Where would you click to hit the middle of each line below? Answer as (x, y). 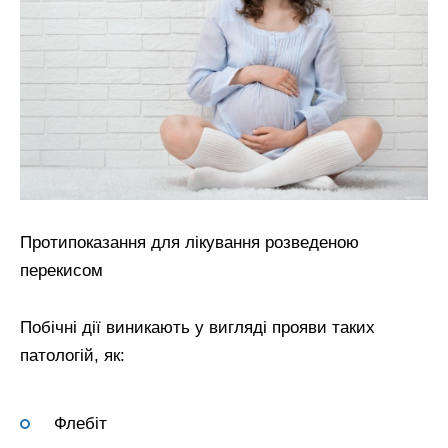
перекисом (61, 270)
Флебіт (80, 424)
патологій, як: (72, 355)
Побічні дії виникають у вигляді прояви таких (197, 327)
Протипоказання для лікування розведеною (189, 242)
